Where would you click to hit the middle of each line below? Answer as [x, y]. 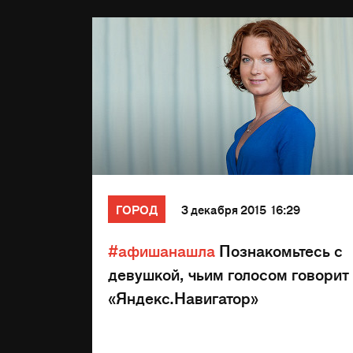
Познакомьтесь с [279, 250]
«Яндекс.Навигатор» [183, 297]
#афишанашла [162, 250]
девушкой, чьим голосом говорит [229, 274]
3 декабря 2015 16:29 [241, 209]
